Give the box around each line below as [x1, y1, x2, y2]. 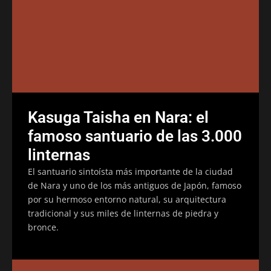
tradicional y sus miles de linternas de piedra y [28, 207, 218, 219]
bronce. [28, 221, 59, 233]
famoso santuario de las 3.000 [28, 126, 242, 145]
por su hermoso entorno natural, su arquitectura [28, 193, 226, 205]
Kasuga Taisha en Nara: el [28, 108, 209, 126]
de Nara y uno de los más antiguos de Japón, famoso [28, 179, 241, 191]
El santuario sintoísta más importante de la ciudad [28, 165, 233, 177]
